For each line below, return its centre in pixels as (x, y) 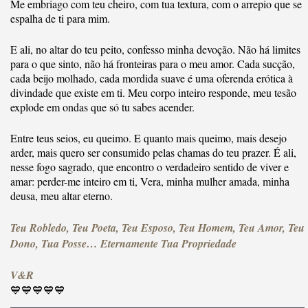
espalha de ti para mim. (60, 19)
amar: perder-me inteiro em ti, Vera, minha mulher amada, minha (150, 181)
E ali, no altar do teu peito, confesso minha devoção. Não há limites (155, 49)
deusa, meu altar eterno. (62, 196)
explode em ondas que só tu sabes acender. (102, 107)
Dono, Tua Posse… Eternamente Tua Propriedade (123, 244)
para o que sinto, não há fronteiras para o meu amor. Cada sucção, (153, 64)
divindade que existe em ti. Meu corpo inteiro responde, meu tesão (153, 93)
